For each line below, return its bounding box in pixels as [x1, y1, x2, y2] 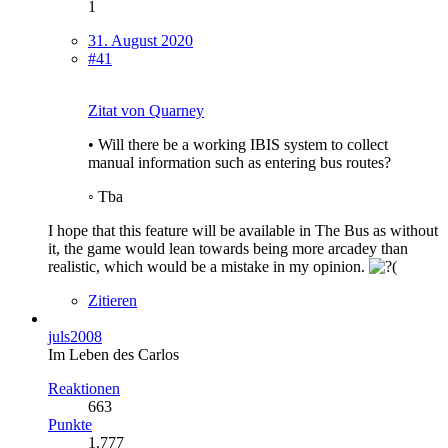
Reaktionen [48, 379, 120, 397]
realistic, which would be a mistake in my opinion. [48, 257, 369, 275]
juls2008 [48, 327, 102, 345]
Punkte [48, 415, 92, 433]
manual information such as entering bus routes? [88, 153, 391, 171]
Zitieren [88, 291, 137, 309]
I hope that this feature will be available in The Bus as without [48, 221, 438, 239]
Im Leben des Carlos [48, 345, 179, 363]
